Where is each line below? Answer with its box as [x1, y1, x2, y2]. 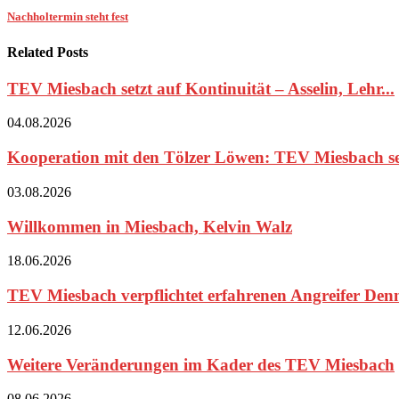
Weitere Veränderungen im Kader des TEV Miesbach [7, 354, 395, 374]
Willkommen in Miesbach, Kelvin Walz [7, 216, 292, 236]
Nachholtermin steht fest [7, 10, 128, 24]
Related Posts [7, 44, 88, 60]
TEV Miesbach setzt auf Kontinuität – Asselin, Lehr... [7, 78, 395, 98]
